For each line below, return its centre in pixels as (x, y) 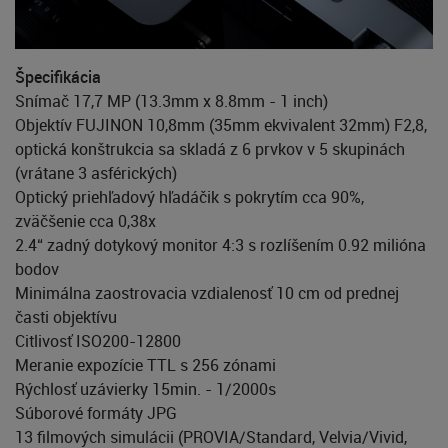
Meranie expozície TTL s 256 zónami (145, 364)
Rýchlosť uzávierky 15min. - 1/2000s (145, 388)
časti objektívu (66, 316)
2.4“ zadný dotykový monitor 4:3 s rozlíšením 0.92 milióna (220, 244)
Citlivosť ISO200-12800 (98, 340)
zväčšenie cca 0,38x (85, 220)
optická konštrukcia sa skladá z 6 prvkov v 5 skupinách (210, 148)
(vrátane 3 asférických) (96, 172)
